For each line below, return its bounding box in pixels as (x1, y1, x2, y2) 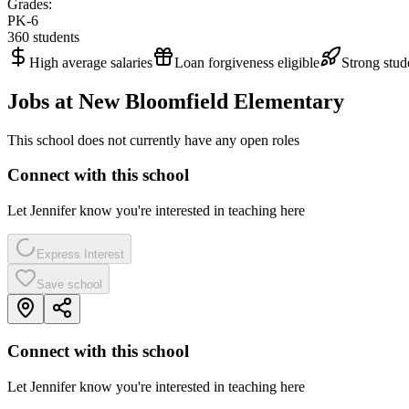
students (29, 28, 79, 45)
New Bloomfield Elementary (79, 89, 344, 113)
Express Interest (37, 247, 124, 262)
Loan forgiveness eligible (174, 54, 320, 70)
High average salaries (29, 54, 152, 70)
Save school (37, 278, 102, 292)
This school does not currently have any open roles (7, 131, 299, 148)
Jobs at (7, 89, 79, 113)
